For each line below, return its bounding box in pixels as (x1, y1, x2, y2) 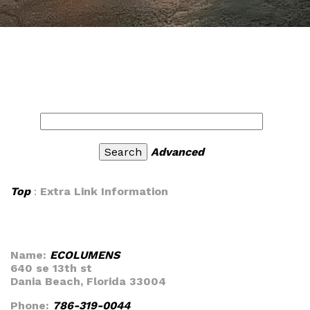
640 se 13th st (10, 262, 92, 275)
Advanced (151, 145, 204, 158)
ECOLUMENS (50, 248, 120, 262)
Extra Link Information (40, 185, 168, 198)
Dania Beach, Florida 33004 (10, 275, 166, 288)
